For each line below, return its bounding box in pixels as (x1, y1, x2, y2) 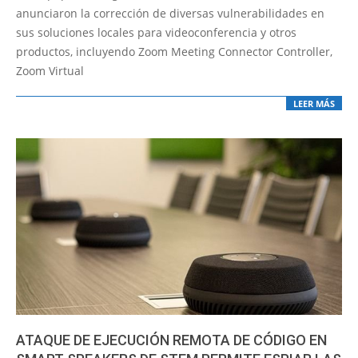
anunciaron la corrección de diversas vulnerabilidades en (16, 5, 324, 21)
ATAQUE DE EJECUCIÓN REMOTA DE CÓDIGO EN (16, 332, 327, 349)
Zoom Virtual (16, 62, 84, 78)
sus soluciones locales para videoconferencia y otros (16, 24, 296, 40)
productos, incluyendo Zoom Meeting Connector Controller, (16, 43, 332, 59)
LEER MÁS (293, 97, 335, 110)
